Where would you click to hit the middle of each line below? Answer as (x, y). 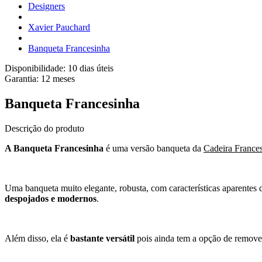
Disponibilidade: (36, 68)
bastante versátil (102, 238)
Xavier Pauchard (59, 27)
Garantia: (23, 79)
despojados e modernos (51, 198)
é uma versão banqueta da (155, 148)
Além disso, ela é (37, 238)
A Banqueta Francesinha (55, 148)
